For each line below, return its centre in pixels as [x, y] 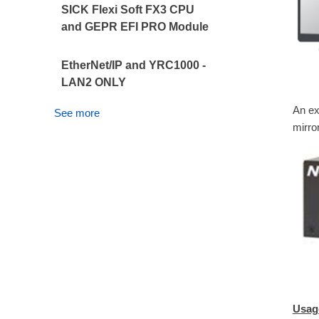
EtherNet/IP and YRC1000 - [134, 65]
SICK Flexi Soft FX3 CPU [128, 10]
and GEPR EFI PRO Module [135, 27]
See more [77, 113]
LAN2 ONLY [94, 82]
